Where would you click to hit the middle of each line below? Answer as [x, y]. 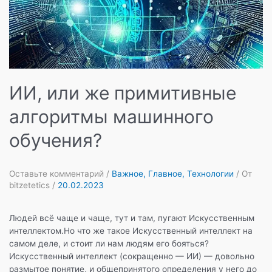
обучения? [56, 140]
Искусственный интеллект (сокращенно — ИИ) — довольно [132, 256]
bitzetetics [31, 185]
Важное [127, 173]
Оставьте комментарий [56, 173]
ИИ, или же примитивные [123, 93]
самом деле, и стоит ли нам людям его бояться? [109, 243]
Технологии [210, 173]
